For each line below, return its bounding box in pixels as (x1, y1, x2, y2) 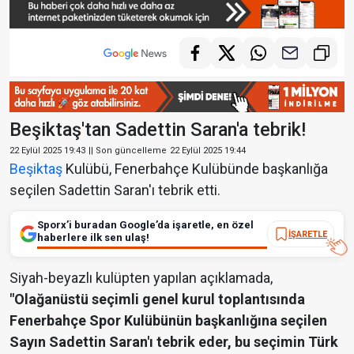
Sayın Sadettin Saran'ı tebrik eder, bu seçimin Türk (9, 333, 338, 351)
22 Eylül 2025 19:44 (170, 145, 246, 156)
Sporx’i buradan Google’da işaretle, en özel (37, 219, 254, 232)
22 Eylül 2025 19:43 (9, 145, 85, 156)
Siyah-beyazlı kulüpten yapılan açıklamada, (9, 269, 273, 287)
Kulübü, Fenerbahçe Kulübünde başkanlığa (62, 160, 328, 178)
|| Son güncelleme (88, 145, 167, 156)
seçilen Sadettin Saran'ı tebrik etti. (9, 182, 220, 199)
